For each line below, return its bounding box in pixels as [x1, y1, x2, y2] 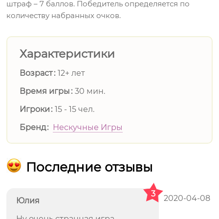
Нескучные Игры [53, 123, 123, 132]
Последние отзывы [26, 159, 153, 175]
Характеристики [20, 47, 115, 61]
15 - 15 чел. [55, 105, 95, 114]
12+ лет [58, 68, 86, 78]
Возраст [20, 68, 53, 78]
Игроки [20, 105, 50, 114]
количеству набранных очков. [6, 11, 121, 20]
